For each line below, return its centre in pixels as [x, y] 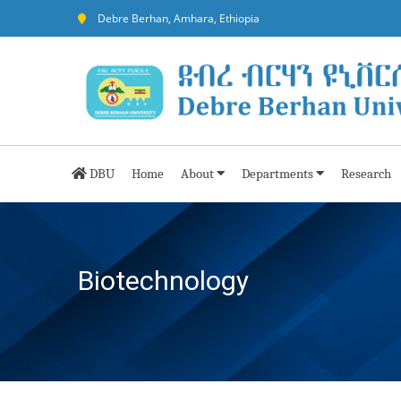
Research [366, 173]
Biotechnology [163, 280]
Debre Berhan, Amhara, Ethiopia [179, 18]
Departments [279, 173]
